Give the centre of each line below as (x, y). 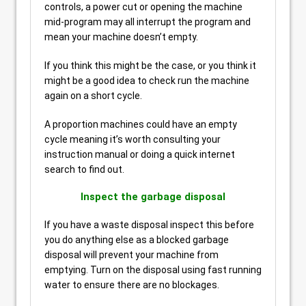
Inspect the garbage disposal (153, 197)
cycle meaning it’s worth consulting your (133, 139)
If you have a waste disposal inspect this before (149, 225)
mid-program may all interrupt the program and (148, 22)
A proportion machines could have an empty (141, 124)
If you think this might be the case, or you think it (150, 66)
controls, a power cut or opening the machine (143, 7)
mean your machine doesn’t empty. (121, 37)
